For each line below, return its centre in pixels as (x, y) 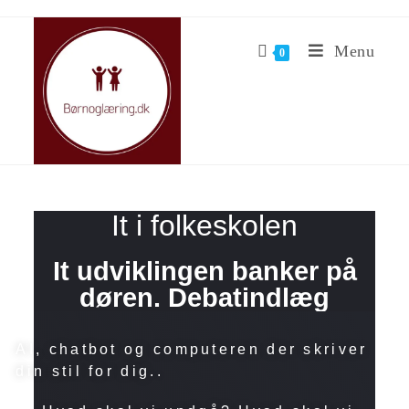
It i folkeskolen (204, 225)
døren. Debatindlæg (204, 298)
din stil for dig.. (89, 371)
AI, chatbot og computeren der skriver (192, 349)
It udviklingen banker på (204, 271)
